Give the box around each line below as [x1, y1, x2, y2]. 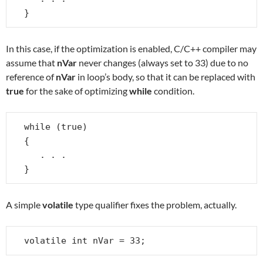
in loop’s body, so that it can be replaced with [76, 70, 255, 82]
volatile [42, 198, 73, 210]
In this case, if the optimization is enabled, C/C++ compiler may [6, 42, 257, 54]
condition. [152, 85, 194, 96]
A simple [6, 198, 42, 210]
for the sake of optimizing [24, 85, 129, 96]
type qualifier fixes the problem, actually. [73, 198, 237, 210]
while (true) [24, 121, 87, 132]
